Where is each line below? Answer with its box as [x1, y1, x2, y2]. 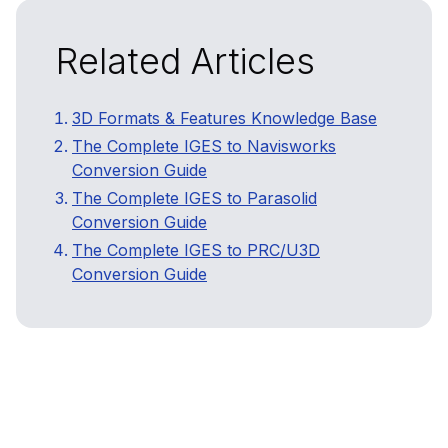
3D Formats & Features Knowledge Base [72, 108, 377, 129]
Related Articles [56, 39, 315, 84]
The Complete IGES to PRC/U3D [72, 240, 320, 261]
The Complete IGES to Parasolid [72, 188, 317, 209]
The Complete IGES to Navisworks [72, 136, 336, 157]
